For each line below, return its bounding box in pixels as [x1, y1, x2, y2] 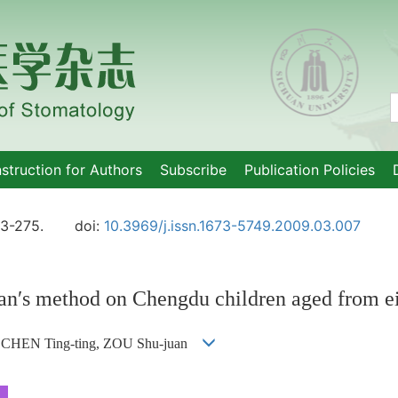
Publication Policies [244, 161, 375, 179]
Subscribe [160, 161, 227, 179]
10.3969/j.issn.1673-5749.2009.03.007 [104, 217, 362, 235]
